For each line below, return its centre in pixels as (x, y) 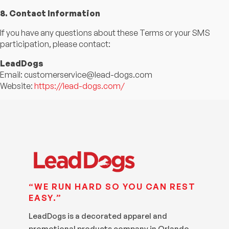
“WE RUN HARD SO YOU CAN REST (112, 186)
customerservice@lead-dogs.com (88, 74)
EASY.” (45, 198)
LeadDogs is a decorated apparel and (98, 216)
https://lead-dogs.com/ (79, 86)
